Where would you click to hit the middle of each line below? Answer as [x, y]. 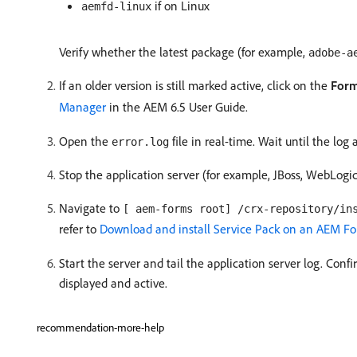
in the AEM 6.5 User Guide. [177, 107]
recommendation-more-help [100, 328]
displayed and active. [113, 283]
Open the [85, 141]
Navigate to [91, 208]
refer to [79, 229]
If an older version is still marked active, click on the [195, 85]
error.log [140, 142]
